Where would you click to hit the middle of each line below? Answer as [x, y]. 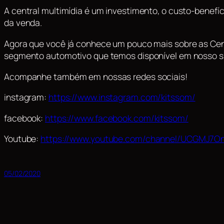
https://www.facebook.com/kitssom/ [117, 118]
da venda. [23, 23]
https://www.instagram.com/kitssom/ [122, 97]
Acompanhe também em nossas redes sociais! [96, 76]
